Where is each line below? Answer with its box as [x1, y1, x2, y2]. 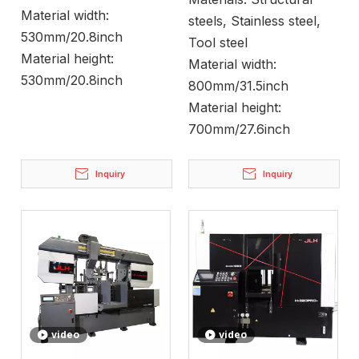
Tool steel [188, 34, 248, 50]
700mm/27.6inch [188, 121, 290, 137]
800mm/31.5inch [188, 78, 288, 94]
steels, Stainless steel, [188, 13, 321, 29]
